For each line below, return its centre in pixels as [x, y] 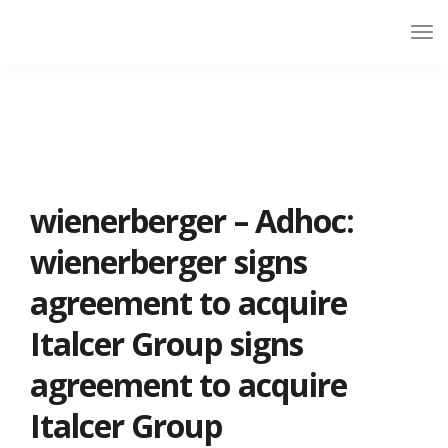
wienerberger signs [168, 261]
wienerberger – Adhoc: [192, 220]
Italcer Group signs [166, 343]
